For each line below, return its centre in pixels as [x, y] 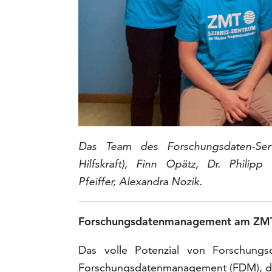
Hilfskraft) [102, 164]
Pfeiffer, [99, 182]
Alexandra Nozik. [161, 182]
